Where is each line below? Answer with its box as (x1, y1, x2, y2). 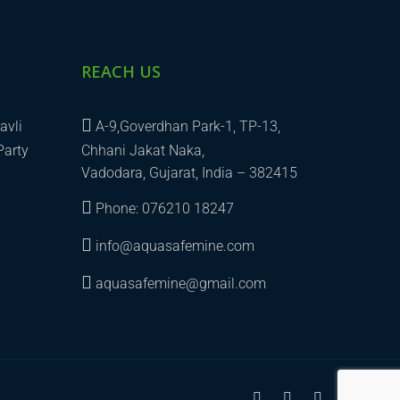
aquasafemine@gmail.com (92, 275, 266, 292)
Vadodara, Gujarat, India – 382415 (81, 164, 297, 181)
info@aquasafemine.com (92, 237, 254, 254)
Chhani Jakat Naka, (81, 142, 204, 159)
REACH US (81, 61, 161, 82)
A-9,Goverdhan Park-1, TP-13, (92, 118, 280, 135)
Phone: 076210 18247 (92, 200, 234, 217)
